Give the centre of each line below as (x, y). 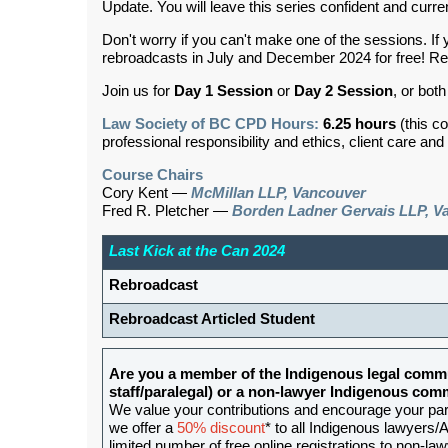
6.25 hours (359, 124)
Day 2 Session (343, 91)
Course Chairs (152, 175)
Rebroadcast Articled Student (212, 319)
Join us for (138, 91)
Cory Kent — (146, 193)
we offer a (143, 428)
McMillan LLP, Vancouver (278, 193)
